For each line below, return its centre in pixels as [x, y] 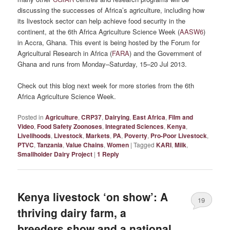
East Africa [149, 117]
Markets [98, 136]
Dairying [117, 117]
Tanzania [50, 145]
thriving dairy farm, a [72, 212]
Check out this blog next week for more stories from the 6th [106, 86]
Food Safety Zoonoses [70, 127]
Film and [181, 117]
